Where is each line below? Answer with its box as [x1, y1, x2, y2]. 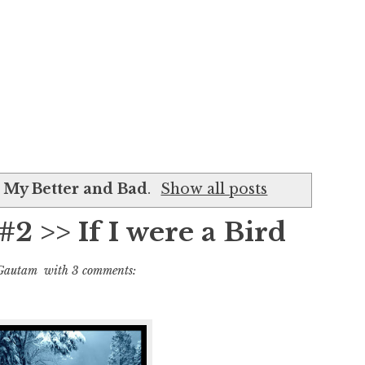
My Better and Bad [3, 180, 148, 199]
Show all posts [161, 180, 268, 199]
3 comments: [72, 262, 136, 278]
